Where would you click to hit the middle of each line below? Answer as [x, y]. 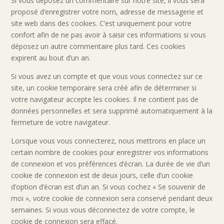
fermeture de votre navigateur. [61, 122]
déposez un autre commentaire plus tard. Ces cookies [98, 46]
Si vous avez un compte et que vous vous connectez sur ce [107, 76]
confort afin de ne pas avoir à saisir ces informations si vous [109, 35]
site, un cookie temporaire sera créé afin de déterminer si [104, 88]
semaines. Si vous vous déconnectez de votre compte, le [103, 210]
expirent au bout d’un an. [51, 58]
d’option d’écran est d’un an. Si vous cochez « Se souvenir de [108, 187]
